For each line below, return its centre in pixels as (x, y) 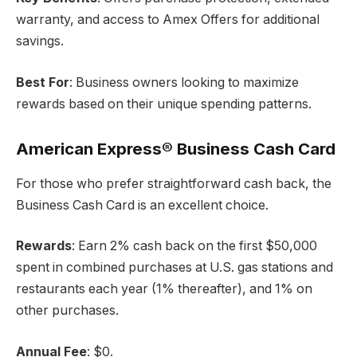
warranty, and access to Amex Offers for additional (168, 20)
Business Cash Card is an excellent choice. (142, 205)
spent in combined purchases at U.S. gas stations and (175, 268)
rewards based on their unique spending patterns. (164, 104)
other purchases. (67, 311)
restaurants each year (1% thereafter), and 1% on (164, 289)
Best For (43, 82)
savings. (40, 41)
